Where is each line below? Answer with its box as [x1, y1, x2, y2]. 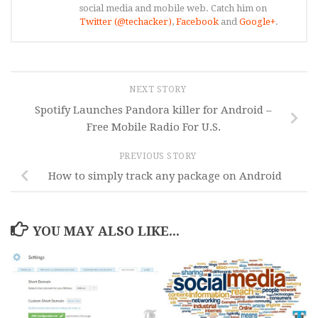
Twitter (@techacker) [79, 16, 172, 27]
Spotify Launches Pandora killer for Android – [35, 103, 272, 116]
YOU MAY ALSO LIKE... [32, 223, 180, 238]
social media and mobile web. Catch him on [79, 3, 267, 13]
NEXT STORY [129, 84, 189, 94]
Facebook [176, 16, 219, 27]
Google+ [239, 16, 275, 27]
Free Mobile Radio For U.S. [86, 120, 221, 133]
